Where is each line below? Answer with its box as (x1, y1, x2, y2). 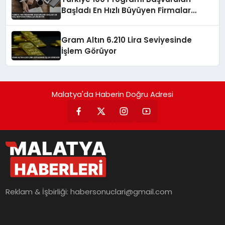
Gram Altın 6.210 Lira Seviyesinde (61, 35, 192, 46)
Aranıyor (61, 16, 95, 27)
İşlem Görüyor (61, 46, 117, 57)
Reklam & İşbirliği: (6, 186, 71, 197)
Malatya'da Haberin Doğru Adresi (52, 89, 173, 100)
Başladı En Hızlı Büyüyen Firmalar (61, 5, 191, 16)
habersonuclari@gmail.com (70, 186, 173, 197)
